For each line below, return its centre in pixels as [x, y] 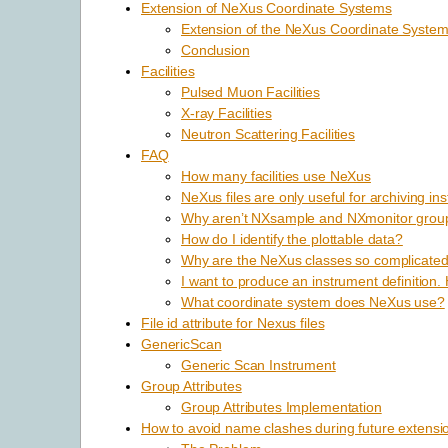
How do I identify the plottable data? [292, 238]
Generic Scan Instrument [258, 364]
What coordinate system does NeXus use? [313, 301]
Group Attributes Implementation [281, 406]
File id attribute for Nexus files [233, 322]
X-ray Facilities [226, 112]
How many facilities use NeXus [276, 175]
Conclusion [215, 49]
